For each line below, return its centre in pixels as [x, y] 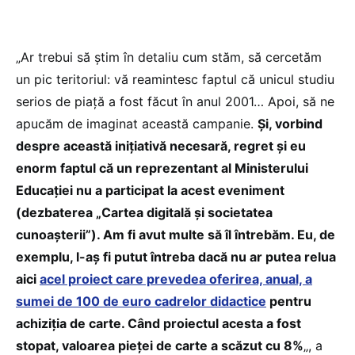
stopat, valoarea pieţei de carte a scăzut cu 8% [160, 345]
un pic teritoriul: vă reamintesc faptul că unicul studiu [175, 79]
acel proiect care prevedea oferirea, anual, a [176, 279]
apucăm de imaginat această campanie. [137, 123]
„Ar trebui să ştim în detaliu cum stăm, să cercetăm [169, 57]
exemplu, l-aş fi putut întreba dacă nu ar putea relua [176, 256]
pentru [289, 301]
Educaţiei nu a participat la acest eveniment [150, 190]
